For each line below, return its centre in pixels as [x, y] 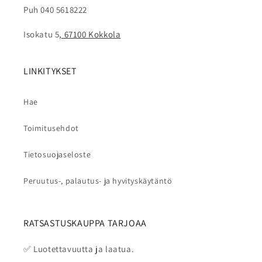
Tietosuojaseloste [57, 155]
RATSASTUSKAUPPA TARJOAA [85, 223]
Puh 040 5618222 [55, 10]
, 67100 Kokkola [90, 35]
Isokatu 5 [42, 35]
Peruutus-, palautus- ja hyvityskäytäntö [98, 181]
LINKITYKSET [50, 71]
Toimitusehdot [51, 128]
